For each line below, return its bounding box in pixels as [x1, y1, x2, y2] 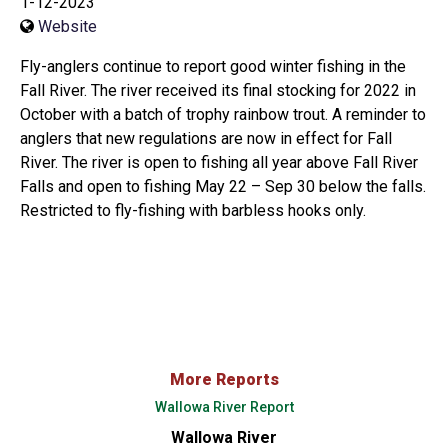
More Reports [169, 369, 279, 389]
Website [38, 16, 97, 36]
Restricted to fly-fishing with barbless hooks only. [20, 200, 366, 220]
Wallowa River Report [154, 398, 294, 415]
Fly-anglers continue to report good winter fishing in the [20, 56, 406, 76]
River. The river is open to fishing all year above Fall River [20, 152, 418, 172]
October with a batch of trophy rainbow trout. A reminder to [20, 104, 426, 124]
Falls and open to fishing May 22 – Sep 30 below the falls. [20, 176, 426, 196]
